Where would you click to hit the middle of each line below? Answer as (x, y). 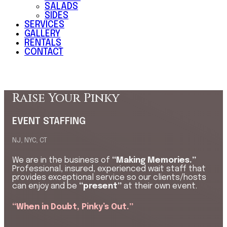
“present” (100, 186)
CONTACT (44, 52)
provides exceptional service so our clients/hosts (109, 178)
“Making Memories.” (154, 161)
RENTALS (43, 43)
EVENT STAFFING (49, 121)
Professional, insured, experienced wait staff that (109, 169)
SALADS (61, 7)
